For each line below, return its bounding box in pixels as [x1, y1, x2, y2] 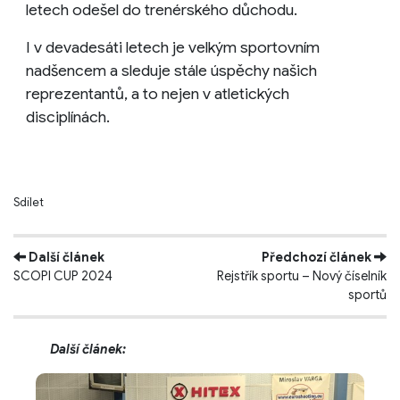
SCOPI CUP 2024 [13, 267, 112, 284]
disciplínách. [26, 106, 110, 127]
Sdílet [13, 194, 49, 210]
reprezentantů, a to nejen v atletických [26, 83, 289, 104]
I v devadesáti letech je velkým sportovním [26, 37, 320, 57]
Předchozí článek [262, 248, 371, 265]
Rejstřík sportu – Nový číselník [217, 267, 387, 284]
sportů [348, 286, 387, 303]
